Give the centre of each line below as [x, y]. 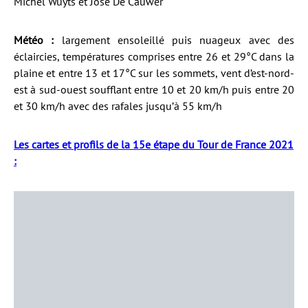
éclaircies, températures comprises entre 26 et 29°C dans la [154, 56]
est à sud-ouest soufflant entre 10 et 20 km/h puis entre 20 [154, 89]
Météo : [34, 40]
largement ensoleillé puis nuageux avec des [174, 40]
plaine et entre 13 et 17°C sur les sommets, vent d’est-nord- [154, 73]
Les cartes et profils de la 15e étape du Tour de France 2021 [154, 144]
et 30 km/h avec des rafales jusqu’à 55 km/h [118, 106]
